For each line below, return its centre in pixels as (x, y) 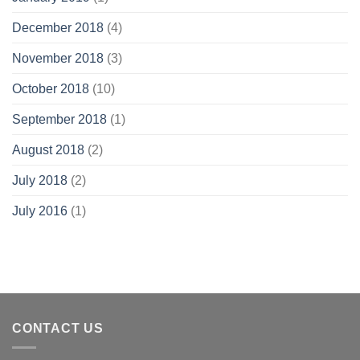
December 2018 (58, 27)
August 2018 (48, 149)
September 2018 (59, 119)
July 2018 (40, 180)
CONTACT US (58, 328)
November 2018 (58, 58)
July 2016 (40, 211)
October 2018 (51, 88)
